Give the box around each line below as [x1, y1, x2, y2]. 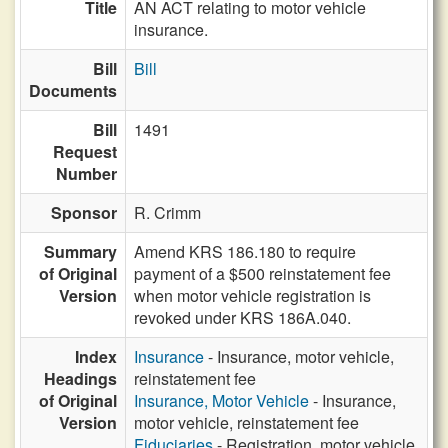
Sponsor [51, 201, 117, 224]
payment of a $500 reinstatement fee [134, 262, 391, 285]
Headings [44, 367, 117, 390]
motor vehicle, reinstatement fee [134, 411, 359, 434]
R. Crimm [134, 201, 201, 224]
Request [53, 140, 117, 163]
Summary [44, 240, 117, 263]
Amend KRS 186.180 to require [134, 240, 356, 263]
